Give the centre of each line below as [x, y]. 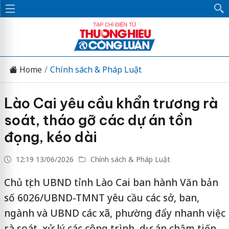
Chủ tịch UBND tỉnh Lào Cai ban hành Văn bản [111, 182]
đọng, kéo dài [50, 137]
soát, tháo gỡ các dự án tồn [98, 120]
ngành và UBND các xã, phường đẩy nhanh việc [114, 213]
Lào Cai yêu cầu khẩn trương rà [111, 103]
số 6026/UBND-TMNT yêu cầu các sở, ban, [101, 198]
